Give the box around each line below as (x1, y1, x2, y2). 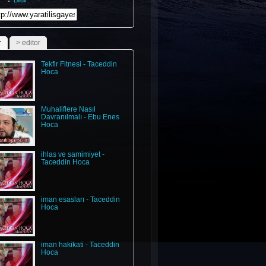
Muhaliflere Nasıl (40, 105, 96, 113)
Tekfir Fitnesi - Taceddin (40, 60, 117, 68)
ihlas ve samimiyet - (40, 150, 104, 159)
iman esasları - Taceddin (40, 195, 120, 204)
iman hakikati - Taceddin (40, 240, 119, 249)
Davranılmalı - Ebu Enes (40, 113, 119, 121)
